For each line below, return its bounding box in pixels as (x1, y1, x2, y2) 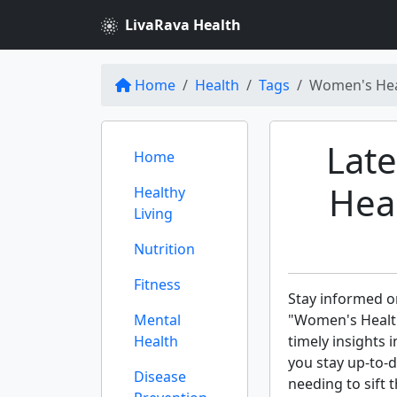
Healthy (134, 183, 185, 202)
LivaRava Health (125, 15, 241, 35)
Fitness (134, 275, 181, 294)
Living (134, 204, 173, 223)
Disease (134, 367, 186, 386)
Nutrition (134, 239, 195, 259)
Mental (134, 310, 181, 330)
